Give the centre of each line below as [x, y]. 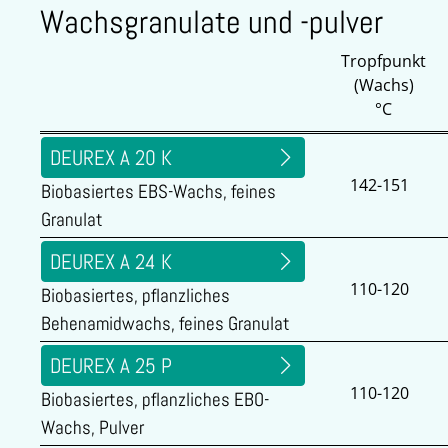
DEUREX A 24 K [111, 261]
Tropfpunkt [383, 61]
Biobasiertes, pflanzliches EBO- [155, 400]
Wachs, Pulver [92, 428]
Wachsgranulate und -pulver [211, 22]
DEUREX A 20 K [111, 157]
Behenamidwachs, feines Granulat [165, 324]
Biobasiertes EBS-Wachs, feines [158, 192]
